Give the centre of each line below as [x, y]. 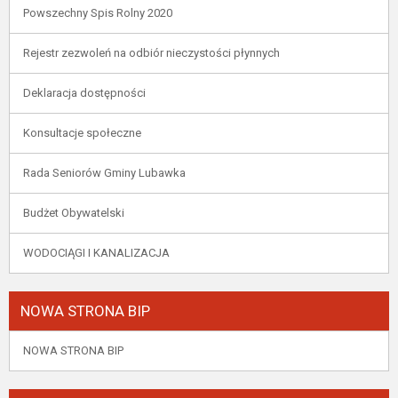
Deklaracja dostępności [84, 93]
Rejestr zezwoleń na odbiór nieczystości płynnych [151, 53]
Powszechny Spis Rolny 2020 [98, 13]
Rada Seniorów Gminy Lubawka [104, 173]
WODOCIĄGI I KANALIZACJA [96, 253]
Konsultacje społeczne [82, 133]
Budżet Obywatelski [74, 213]
